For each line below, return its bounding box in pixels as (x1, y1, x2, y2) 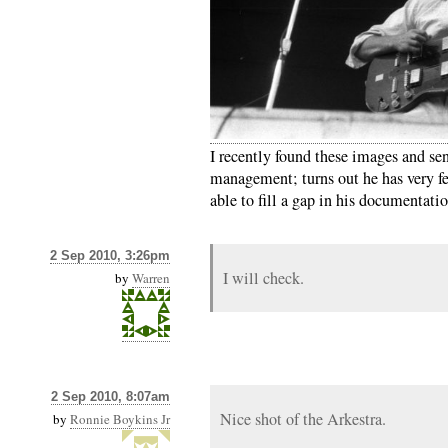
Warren (132, 269, 170, 287)
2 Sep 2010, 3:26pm (50, 248, 170, 263)
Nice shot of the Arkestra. (220, 408, 386, 430)
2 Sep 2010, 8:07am (51, 389, 170, 404)
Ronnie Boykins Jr (70, 410, 170, 428)
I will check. (223, 267, 304, 289)
